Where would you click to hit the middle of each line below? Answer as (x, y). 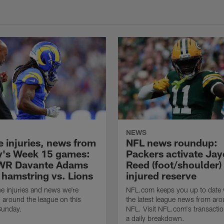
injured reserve (161, 176)
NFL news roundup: (172, 143)
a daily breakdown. (155, 218)
